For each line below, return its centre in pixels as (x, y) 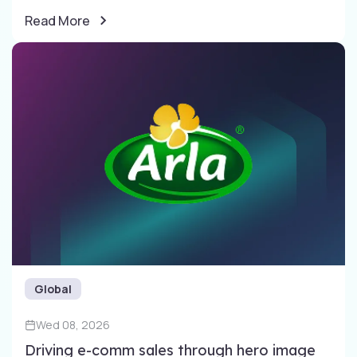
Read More (57, 20)
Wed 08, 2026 (73, 324)
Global (53, 288)
